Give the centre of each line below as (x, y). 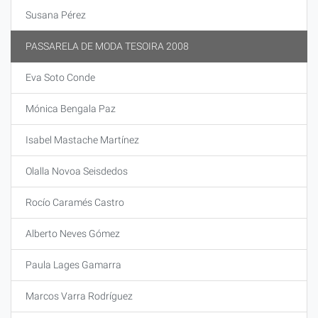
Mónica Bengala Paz (71, 109)
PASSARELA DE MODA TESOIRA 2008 (107, 46)
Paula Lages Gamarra (73, 265)
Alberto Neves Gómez (73, 234)
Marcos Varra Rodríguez (79, 296)
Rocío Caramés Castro (75, 202)
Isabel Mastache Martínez (82, 140)
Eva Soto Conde (60, 77)
